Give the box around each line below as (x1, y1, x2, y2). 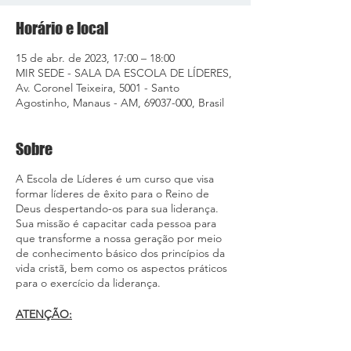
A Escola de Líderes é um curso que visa (16, 172, 214, 186)
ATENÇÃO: (16, 307, 72, 321)
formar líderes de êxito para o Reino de (16, 186, 209, 201)
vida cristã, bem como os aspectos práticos (16, 261, 227, 275)
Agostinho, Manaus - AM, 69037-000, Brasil (16, 96, 224, 110)
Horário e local (16, 19, 108, 38)
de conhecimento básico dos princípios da (16, 246, 225, 260)
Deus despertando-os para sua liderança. (16, 201, 219, 215)
